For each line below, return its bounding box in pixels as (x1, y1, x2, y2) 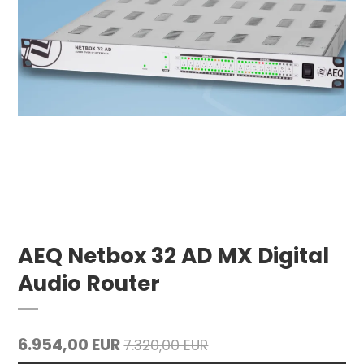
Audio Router (18, 267, 161, 298)
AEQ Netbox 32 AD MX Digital (18, 240, 330, 271)
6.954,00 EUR (18, 333, 121, 356)
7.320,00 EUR (123, 335, 209, 355)
